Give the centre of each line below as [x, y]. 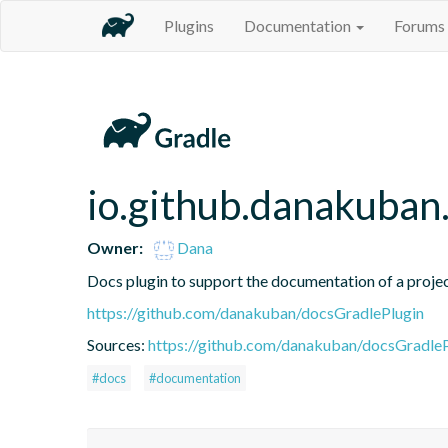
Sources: [117, 344]
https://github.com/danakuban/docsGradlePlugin [255, 312]
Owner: [115, 247]
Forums [419, 25]
